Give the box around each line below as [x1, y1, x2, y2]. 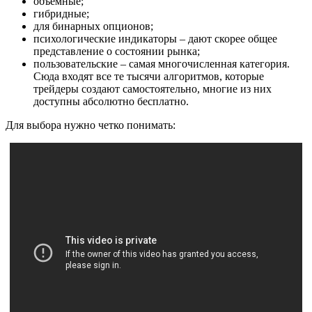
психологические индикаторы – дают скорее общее [33, 33, 277, 45]
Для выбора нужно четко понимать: [6, 119, 175, 132]
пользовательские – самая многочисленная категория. [33, 58, 290, 70]
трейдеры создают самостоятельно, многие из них [33, 83, 272, 95]
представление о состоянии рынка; [33, 45, 200, 58]
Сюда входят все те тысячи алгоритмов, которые [33, 70, 264, 83]
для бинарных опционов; [33, 20, 153, 33]
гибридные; [33, 8, 89, 20]
